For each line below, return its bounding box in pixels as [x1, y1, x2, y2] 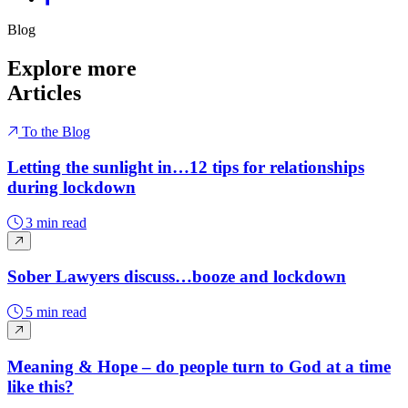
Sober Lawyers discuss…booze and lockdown [7, 267, 346, 287]
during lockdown [7, 177, 136, 197]
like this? [7, 376, 74, 396]
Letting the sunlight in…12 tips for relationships [7, 157, 364, 177]
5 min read [22, 304, 87, 321]
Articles [7, 81, 81, 106]
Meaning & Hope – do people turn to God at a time [7, 356, 391, 376]
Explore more [7, 56, 137, 81]
